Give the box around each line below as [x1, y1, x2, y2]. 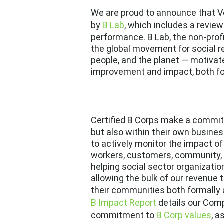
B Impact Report [91, 197, 156, 208]
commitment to [91, 210, 156, 221]
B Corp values [156, 210, 211, 221]
